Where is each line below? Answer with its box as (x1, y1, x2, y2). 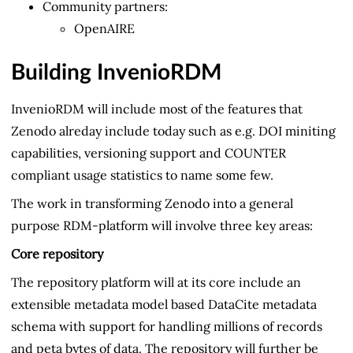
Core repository (11, 246, 103, 262)
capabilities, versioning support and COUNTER (11, 145, 286, 162)
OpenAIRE (74, 20, 135, 37)
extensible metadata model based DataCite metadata (11, 296, 317, 313)
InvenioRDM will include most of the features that (11, 101, 303, 117)
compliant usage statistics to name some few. (11, 167, 273, 184)
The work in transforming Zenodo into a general (11, 195, 293, 212)
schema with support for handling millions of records (11, 318, 322, 335)
